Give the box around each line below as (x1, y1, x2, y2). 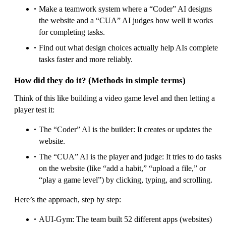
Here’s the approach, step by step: (14, 195, 121, 204)
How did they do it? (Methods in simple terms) (14, 75, 186, 85)
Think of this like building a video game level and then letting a (14, 93, 215, 102)
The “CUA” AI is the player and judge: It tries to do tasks (39, 152, 221, 161)
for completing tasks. (39, 27, 105, 36)
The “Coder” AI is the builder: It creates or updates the (39, 125, 212, 134)
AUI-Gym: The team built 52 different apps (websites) (39, 214, 212, 223)
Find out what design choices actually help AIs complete (39, 43, 218, 52)
